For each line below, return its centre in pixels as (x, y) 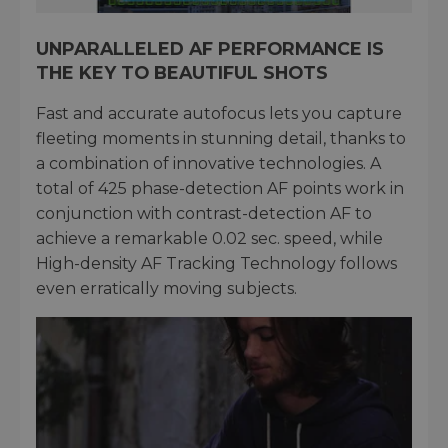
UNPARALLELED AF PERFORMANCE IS (210, 48)
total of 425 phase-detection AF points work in (220, 188)
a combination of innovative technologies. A (208, 163)
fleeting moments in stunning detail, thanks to (221, 138)
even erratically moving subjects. (166, 288)
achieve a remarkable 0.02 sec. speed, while (209, 238)
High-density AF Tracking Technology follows (216, 263)
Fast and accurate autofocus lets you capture (219, 113)
